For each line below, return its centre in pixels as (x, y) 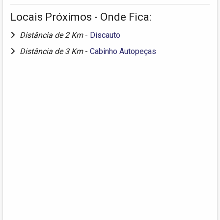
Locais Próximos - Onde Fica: (81, 17)
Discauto (105, 35)
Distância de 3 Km (52, 52)
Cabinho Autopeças (123, 52)
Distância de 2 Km (52, 35)
